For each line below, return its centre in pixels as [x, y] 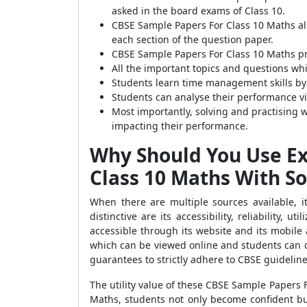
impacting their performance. [180, 126]
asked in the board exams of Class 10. [198, 11]
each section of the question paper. [193, 39]
